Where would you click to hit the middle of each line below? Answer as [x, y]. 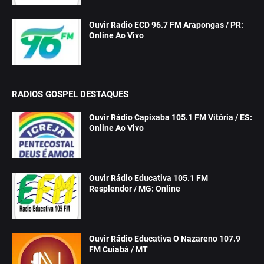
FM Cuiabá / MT [118, 249]
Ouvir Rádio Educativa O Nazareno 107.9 [165, 239]
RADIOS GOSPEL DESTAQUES [70, 94]
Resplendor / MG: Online [135, 189]
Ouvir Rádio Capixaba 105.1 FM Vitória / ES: [171, 117]
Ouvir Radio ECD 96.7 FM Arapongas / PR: [166, 25]
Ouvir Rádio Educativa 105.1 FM [148, 178]
